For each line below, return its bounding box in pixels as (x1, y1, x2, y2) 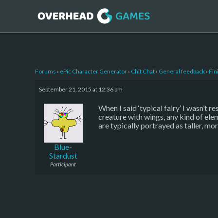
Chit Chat (131, 67, 155, 75)
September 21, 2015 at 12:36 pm (39, 85, 123, 93)
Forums (35, 67, 56, 75)
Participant (50, 161, 76, 167)
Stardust (49, 150, 77, 160)
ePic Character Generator (60, 67, 127, 75)
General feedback (159, 67, 205, 75)
